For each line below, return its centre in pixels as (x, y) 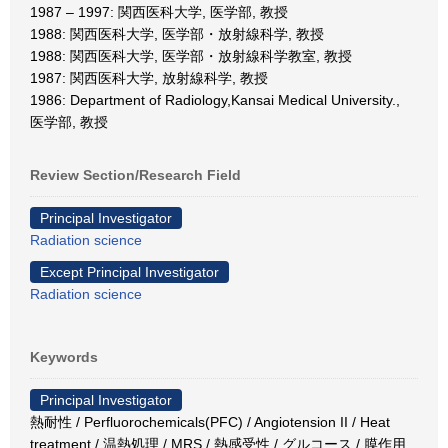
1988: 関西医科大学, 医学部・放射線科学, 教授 (177, 34)
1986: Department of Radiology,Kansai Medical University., (215, 100)
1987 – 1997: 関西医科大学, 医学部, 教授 (159, 12)
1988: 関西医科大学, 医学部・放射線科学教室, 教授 (191, 56)
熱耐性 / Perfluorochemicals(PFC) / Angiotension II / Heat (210, 422)
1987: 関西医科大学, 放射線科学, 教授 (149, 78)
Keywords (64, 357)
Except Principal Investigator (129, 272)
